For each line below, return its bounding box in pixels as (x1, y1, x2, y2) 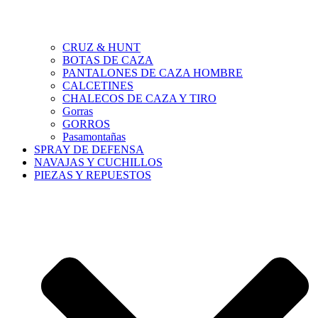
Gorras (62, 105, 93, 118)
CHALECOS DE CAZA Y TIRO (62, 92, 216, 105)
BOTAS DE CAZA (62, 54, 153, 67)
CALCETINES (62, 79, 133, 92)
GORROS (62, 118, 110, 131)
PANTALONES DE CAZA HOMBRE (62, 67, 243, 79)
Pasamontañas (62, 131, 126, 143)
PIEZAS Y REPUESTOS (34, 169, 151, 182)
